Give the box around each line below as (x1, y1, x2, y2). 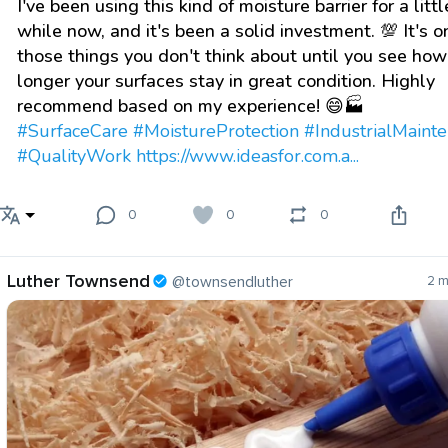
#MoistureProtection (133, 119, 299, 144)
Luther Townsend (7, 270, 150, 293)
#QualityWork (17, 144, 131, 169)
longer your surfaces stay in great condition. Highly (17, 69, 435, 94)
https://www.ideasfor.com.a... (136, 144, 359, 169)
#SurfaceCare (17, 119, 128, 144)
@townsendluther (172, 272, 293, 293)
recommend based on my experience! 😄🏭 (17, 94, 365, 119)
